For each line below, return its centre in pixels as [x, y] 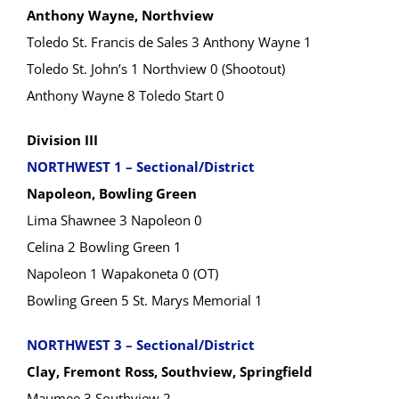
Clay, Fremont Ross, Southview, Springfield [170, 371]
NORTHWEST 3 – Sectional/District [141, 345]
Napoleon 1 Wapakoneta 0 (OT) [122, 273]
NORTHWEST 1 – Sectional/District [141, 167]
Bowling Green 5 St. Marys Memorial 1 [145, 300]
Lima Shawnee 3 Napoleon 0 [114, 220]
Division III [62, 140]
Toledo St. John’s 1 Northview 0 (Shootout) [156, 69]
